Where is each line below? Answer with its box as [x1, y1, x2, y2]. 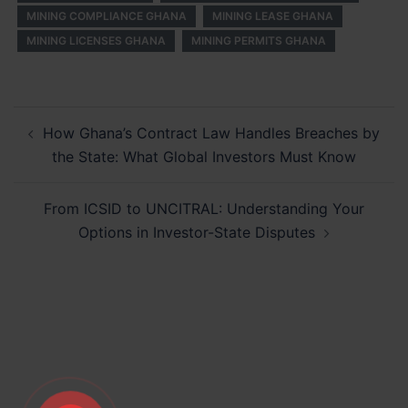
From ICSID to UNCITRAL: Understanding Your [44, 199, 364, 218]
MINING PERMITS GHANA [191, 34, 326, 47]
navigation [13, 130, 125, 157]
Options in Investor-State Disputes [78, 223, 315, 241]
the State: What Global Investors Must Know [52, 148, 356, 166]
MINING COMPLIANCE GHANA [26, 9, 187, 23]
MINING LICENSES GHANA [26, 34, 166, 47]
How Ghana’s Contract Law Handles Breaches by [43, 124, 380, 142]
